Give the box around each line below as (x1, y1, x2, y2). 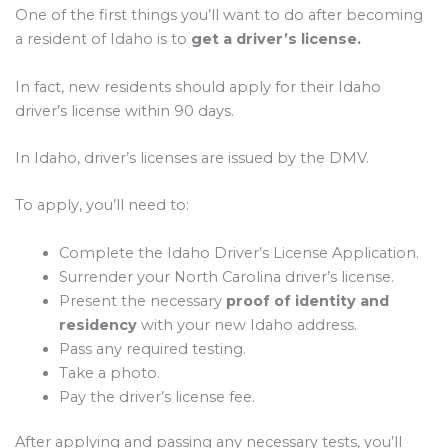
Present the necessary (58, 291, 226, 310)
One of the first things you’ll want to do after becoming (15, 6, 423, 25)
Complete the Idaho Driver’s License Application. (58, 243, 419, 262)
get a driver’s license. (191, 30, 361, 49)
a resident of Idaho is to (15, 30, 191, 49)
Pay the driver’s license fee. (58, 387, 255, 406)
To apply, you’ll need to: (15, 196, 189, 215)
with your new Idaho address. (136, 315, 357, 334)
